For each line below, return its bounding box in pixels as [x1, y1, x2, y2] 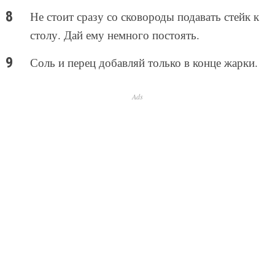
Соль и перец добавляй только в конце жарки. [29, 55, 258, 71]
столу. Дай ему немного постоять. [29, 27, 199, 43]
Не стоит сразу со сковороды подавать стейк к [29, 9, 259, 25]
